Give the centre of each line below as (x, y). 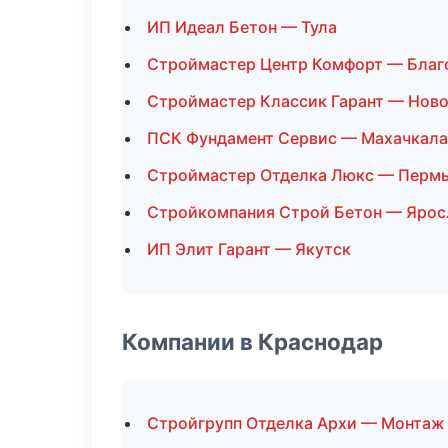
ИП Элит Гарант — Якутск (249, 249)
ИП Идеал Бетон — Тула (242, 27)
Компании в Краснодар (252, 341)
